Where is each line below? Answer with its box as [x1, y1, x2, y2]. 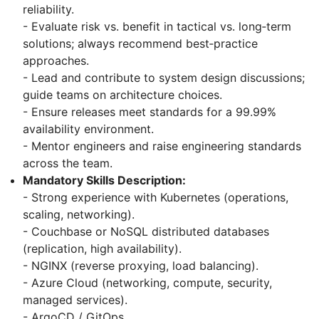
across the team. [23, 156, 113, 171]
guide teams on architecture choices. [23, 88, 222, 103]
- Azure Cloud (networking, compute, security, [23, 276, 272, 291]
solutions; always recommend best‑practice [23, 36, 258, 51]
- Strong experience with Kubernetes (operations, [23, 190, 288, 205]
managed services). [23, 293, 127, 308]
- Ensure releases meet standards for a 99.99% [23, 105, 276, 120]
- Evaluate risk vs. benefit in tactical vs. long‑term [23, 19, 291, 34]
